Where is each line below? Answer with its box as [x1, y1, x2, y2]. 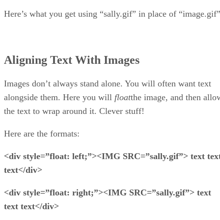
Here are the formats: [4, 128, 80, 138]
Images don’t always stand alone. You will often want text [4, 78, 211, 88]
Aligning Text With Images [4, 53, 139, 66]
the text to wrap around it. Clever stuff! [4, 106, 144, 116]
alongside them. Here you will [4, 92, 114, 102]
